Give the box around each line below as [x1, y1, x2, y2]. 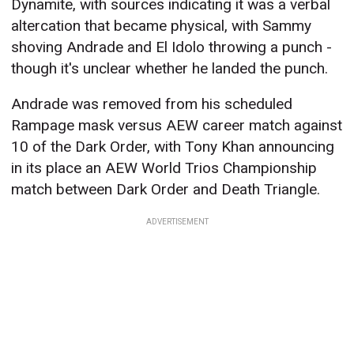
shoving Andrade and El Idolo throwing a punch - [11, 38, 333, 57]
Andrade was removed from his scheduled [11, 95, 293, 114]
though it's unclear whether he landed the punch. [11, 59, 329, 78]
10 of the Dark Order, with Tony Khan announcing [11, 137, 335, 156]
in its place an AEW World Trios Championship [11, 159, 318, 178]
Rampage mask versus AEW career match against [11, 116, 343, 135]
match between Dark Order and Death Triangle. [11, 180, 321, 199]
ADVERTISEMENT [145, 217, 209, 227]
